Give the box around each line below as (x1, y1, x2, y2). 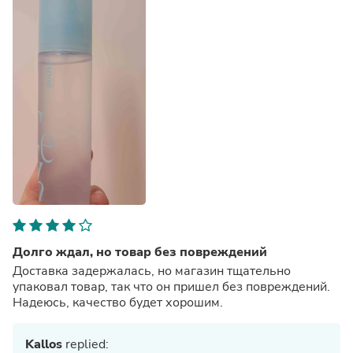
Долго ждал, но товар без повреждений (13, 243, 267, 261)
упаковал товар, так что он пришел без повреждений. (13, 277, 330, 295)
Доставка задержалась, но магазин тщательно (13, 262, 291, 280)
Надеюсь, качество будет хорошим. (13, 293, 223, 311)
